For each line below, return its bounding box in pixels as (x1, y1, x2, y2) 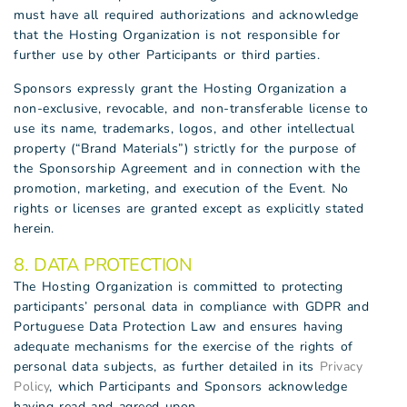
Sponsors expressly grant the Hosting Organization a (14, 80, 347, 97)
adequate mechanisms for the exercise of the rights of (14, 338, 353, 355)
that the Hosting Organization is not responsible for (14, 26, 341, 44)
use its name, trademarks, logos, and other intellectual (14, 120, 354, 137)
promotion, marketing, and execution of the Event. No (14, 180, 349, 197)
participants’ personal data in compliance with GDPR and (14, 298, 369, 315)
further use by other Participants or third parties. (14, 46, 320, 64)
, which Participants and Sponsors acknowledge (49, 378, 347, 395)
